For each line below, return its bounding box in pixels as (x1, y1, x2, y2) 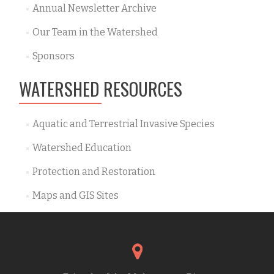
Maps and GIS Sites (32, 190, 119, 201)
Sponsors (32, 50, 75, 62)
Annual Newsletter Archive (32, 2, 157, 14)
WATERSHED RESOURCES (19, 75, 182, 102)
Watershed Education (32, 142, 131, 154)
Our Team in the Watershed (32, 26, 158, 38)
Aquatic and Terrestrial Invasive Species (32, 118, 215, 130)
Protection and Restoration (32, 166, 155, 177)
